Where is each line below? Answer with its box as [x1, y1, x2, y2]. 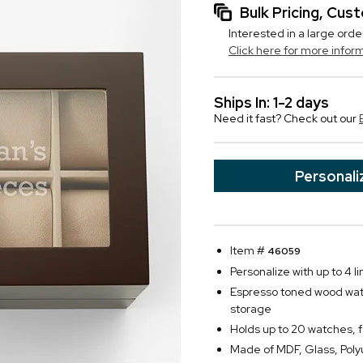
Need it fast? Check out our [214, 111, 359, 126]
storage [230, 301, 271, 316]
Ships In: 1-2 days [214, 93, 329, 112]
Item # [230, 243, 267, 258]
